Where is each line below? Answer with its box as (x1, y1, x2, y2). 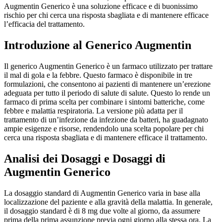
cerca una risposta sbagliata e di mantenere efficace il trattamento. (4, 133, 207, 142)
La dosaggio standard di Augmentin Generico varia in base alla (4, 189, 200, 198)
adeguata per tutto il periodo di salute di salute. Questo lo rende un (4, 89, 210, 98)
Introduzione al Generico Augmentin (4, 39, 191, 52)
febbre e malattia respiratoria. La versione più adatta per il (4, 107, 183, 115)
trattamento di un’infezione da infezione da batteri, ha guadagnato (4, 115, 208, 124)
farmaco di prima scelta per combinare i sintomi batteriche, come (4, 98, 205, 107)
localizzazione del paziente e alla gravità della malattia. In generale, (4, 198, 213, 207)
